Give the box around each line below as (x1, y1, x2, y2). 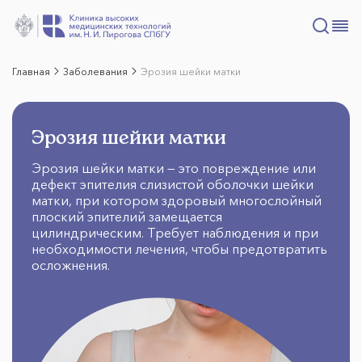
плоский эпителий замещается (32, 208, 222, 225)
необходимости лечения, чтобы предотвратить (32, 241, 327, 257)
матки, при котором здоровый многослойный (32, 192, 322, 208)
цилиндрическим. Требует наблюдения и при (32, 225, 318, 241)
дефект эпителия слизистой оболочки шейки (32, 176, 314, 192)
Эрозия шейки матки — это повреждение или (32, 160, 316, 176)
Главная (12, 65, 51, 78)
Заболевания (63, 65, 128, 78)
